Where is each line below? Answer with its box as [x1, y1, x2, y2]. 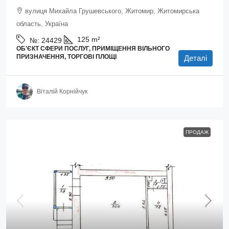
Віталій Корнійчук [37, 87, 87, 95]
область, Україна [16, 20, 68, 28]
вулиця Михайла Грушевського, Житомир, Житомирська [25, 7, 199, 15]
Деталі [184, 54, 207, 62]
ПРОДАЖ [186, 129, 209, 135]
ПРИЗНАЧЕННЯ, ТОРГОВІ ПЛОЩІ [16, 53, 117, 60]
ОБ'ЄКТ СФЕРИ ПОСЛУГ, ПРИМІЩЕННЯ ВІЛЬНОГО [16, 45, 170, 52]
